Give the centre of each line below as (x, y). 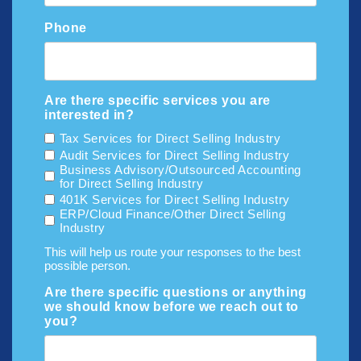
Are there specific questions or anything (176, 292)
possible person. (87, 265)
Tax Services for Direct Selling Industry (170, 138)
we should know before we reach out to (172, 306)
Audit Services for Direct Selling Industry (174, 155)
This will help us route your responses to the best (172, 251)
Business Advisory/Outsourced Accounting (180, 169)
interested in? (89, 114)
